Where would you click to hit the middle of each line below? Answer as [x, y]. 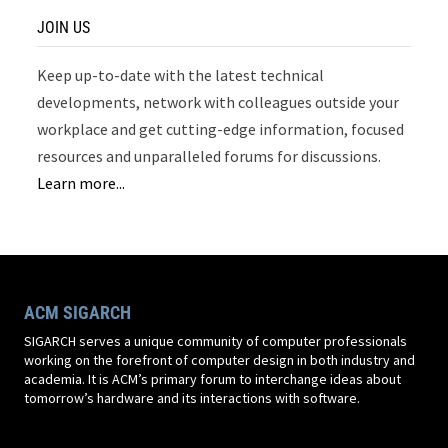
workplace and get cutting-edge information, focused [221, 129]
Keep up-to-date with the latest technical [181, 75]
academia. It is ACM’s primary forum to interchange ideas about [212, 379]
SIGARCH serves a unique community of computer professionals [215, 341]
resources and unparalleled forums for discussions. [209, 156]
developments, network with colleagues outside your [218, 102]
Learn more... [81, 183]
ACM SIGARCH [77, 313]
